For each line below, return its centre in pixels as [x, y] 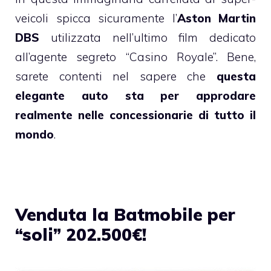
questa [236, 76]
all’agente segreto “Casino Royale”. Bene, [135, 57]
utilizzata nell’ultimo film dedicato [148, 37]
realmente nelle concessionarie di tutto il [135, 115]
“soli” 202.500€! [81, 234]
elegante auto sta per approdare [135, 95]
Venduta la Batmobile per [125, 214]
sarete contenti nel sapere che [116, 76]
